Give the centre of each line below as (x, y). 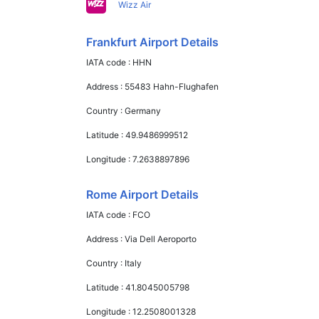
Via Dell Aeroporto (161, 239)
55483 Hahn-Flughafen (172, 87)
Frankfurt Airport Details (153, 42)
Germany (143, 111)
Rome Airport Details (143, 194)
